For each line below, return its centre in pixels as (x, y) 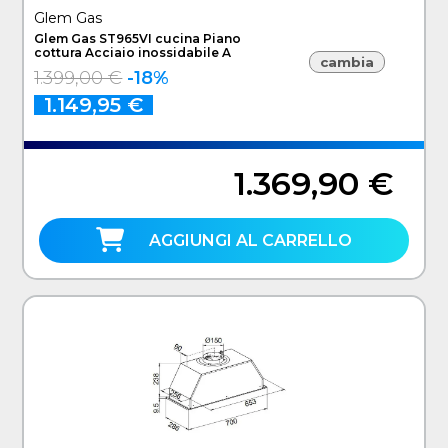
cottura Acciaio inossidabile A (133, 52)
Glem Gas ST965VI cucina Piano (138, 38)
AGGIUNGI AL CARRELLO (250, 240)
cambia (347, 62)
